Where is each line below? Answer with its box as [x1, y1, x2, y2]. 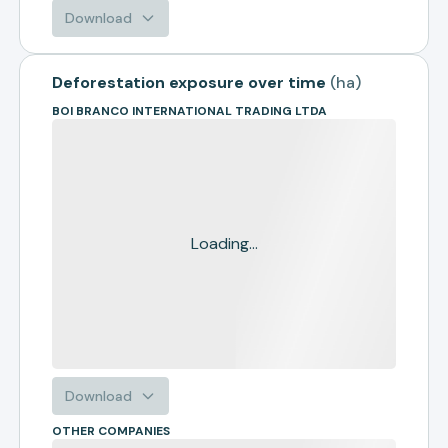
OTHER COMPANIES [52, 423, 171, 439]
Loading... [190, 233, 258, 254]
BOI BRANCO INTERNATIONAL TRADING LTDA [52, 103, 328, 119]
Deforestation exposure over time [52, 72, 327, 93]
